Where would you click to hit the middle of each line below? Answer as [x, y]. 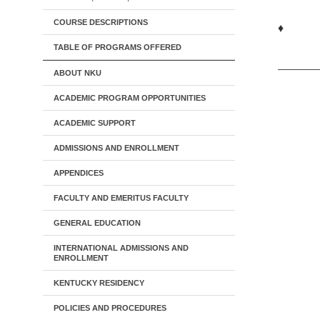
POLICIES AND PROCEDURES [110, 308]
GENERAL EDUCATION [97, 223]
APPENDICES [79, 173]
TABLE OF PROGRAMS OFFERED [117, 47]
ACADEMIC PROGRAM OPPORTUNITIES [130, 98]
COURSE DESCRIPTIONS [101, 22]
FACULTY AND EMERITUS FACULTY [121, 198]
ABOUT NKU [77, 73]
